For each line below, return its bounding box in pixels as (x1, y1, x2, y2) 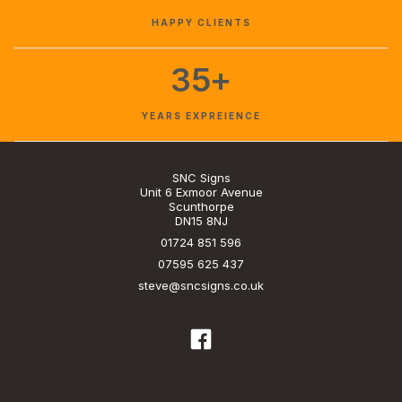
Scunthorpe (168, 199, 234, 214)
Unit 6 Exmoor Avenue (139, 185, 263, 200)
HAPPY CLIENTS (151, 17, 251, 29)
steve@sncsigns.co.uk (138, 278, 264, 293)
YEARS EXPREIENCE (141, 110, 261, 122)
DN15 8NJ (174, 214, 228, 229)
